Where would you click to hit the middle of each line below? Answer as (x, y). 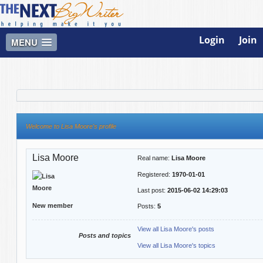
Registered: (154, 174)
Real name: (154, 158)
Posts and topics (105, 235)
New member (53, 206)
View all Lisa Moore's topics (176, 245)
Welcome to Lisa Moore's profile (71, 126)
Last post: (152, 190)
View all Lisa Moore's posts (176, 229)
